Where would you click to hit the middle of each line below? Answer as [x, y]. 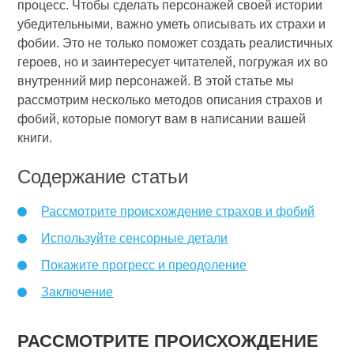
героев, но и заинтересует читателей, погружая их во [173, 62]
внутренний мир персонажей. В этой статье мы [156, 81]
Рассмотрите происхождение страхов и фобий [178, 211]
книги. [35, 138]
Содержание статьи [103, 177]
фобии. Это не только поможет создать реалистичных [175, 43]
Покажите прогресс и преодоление [144, 265]
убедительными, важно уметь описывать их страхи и [172, 24]
